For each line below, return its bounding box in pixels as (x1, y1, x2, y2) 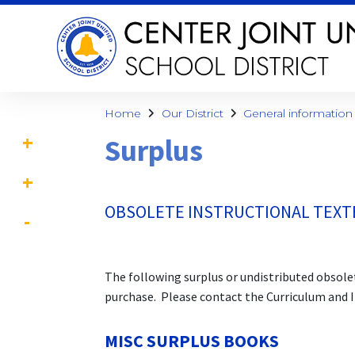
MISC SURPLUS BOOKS (105, 330, 279, 353)
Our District (161, 106, 223, 120)
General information (243, 106, 353, 120)
